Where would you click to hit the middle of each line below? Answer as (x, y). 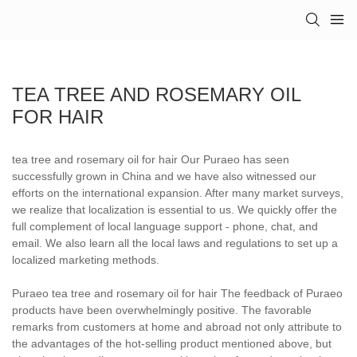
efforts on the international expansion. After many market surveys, (178, 192)
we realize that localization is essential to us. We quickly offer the (175, 209)
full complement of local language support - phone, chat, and (165, 226)
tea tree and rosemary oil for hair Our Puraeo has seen (151, 159)
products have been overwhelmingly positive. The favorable (162, 310)
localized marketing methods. (86, 259)
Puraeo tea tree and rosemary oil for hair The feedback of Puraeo (177, 293)
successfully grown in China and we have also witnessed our (164, 176)
